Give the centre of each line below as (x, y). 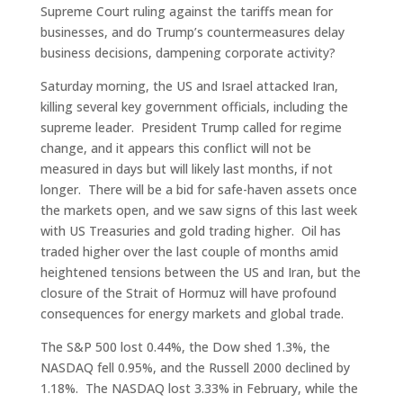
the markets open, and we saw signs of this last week (198, 210)
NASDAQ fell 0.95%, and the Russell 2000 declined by (195, 368)
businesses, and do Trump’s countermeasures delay (192, 32)
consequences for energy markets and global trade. (192, 314)
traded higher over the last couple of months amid (189, 252)
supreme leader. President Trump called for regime (191, 128)
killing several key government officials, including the (194, 107)
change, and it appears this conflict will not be (175, 148)
